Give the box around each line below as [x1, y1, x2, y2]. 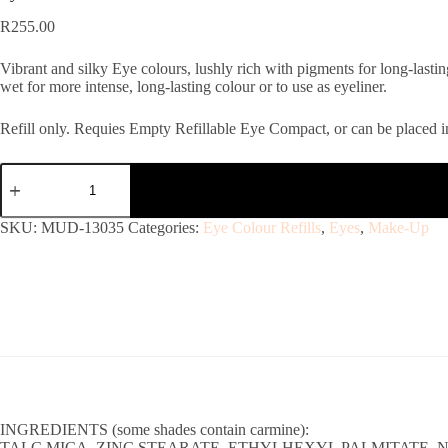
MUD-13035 [41, 218, 124, 236]
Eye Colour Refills [203, 218, 321, 236]
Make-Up [368, 218, 429, 236]
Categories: [128, 218, 203, 236]
